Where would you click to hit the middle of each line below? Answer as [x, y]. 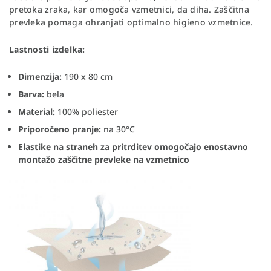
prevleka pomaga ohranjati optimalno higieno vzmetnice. [131, 22]
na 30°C [118, 129]
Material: [37, 111]
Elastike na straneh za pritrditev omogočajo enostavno [133, 146]
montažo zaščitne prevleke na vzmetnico [104, 159]
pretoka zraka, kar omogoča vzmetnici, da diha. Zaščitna [129, 9]
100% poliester [87, 111]
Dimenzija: [41, 76]
